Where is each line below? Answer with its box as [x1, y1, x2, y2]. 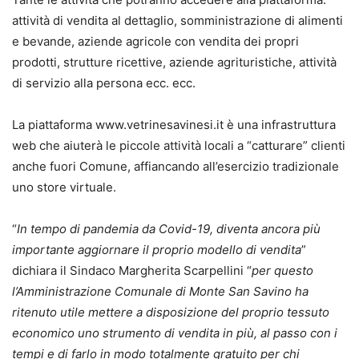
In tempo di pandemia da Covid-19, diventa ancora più [17, 221, 321, 237]
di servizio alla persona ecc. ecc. [12, 75, 196, 91]
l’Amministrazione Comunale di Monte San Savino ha [12, 284, 309, 300]
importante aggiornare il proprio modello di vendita [12, 242, 301, 258]
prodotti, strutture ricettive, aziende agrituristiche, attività [12, 54, 337, 71]
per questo [252, 263, 313, 279]
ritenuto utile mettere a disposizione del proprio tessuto [12, 305, 329, 321]
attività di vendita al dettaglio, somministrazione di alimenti [12, 13, 343, 29]
